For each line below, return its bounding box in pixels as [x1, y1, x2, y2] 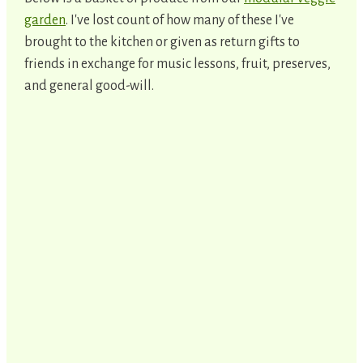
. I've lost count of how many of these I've [66, 12, 294, 28]
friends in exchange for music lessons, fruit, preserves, [24, 56, 331, 71]
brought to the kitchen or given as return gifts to [24, 34, 300, 49]
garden [24, 12, 66, 28]
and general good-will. [24, 78, 154, 93]
